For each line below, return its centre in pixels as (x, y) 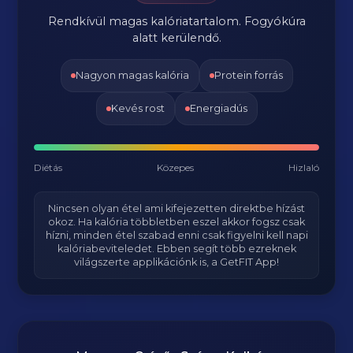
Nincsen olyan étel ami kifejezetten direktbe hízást (176, 208)
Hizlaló (303, 167)
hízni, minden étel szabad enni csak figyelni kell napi (176, 235)
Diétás (48, 167)
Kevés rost (137, 108)
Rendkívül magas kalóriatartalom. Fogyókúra (176, 21)
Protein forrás (248, 75)
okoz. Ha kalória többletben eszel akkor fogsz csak (176, 222)
